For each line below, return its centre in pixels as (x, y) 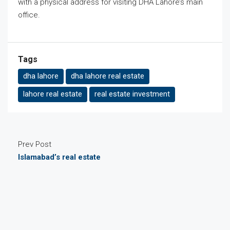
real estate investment (132, 94)
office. (29, 15)
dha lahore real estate (108, 76)
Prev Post (35, 144)
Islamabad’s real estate (59, 157)
